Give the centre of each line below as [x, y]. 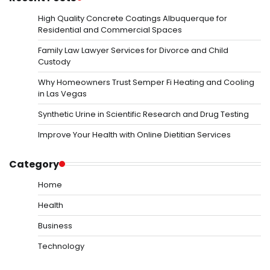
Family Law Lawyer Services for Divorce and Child [133, 50]
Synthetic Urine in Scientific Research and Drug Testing [143, 114]
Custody [54, 61]
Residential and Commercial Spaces [110, 30]
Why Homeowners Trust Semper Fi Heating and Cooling [146, 82]
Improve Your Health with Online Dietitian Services [134, 134]
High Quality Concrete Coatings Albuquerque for [133, 18]
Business [55, 225]
